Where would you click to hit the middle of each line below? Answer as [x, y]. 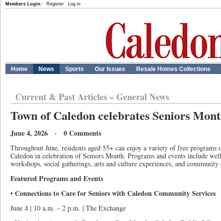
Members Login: [24, 4]
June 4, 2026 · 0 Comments [56, 133]
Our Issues [110, 69]
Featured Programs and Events [57, 178]
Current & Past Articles [61, 97]
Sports [74, 69]
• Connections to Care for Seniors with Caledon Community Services [113, 193]
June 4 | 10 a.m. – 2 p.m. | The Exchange [68, 208]
